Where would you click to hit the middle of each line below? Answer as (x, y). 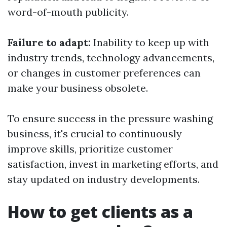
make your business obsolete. (78, 88)
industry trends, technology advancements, (111, 58)
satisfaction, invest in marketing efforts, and (113, 164)
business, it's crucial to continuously (95, 134)
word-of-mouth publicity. (68, 12)
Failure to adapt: (49, 42)
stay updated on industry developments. (104, 179)
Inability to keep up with (150, 42)
